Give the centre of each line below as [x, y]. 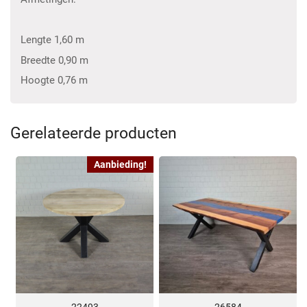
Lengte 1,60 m [52, 40]
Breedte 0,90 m [54, 60]
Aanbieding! [120, 164]
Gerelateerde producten [94, 133]
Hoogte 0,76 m [54, 81]
